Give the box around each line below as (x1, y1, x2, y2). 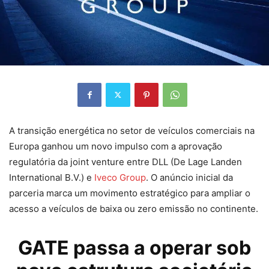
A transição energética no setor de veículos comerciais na (9, 124, 255, 136)
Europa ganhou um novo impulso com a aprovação (9, 140, 222, 152)
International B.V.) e (9, 171, 94, 183)
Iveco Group (94, 171, 146, 183)
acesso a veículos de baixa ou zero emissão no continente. (9, 202, 258, 214)
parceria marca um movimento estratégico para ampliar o (9, 187, 250, 199)
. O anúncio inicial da (146, 171, 233, 183)
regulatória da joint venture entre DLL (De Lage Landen (9, 156, 242, 168)
